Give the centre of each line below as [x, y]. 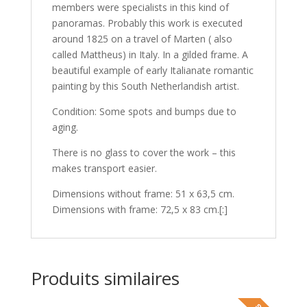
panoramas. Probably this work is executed [147, 23]
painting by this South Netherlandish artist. [145, 86]
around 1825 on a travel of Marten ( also [142, 39]
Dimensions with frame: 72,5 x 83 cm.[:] [139, 209]
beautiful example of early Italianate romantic [152, 70]
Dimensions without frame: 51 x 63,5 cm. [143, 194]
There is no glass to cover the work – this [144, 152]
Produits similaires [105, 278]
